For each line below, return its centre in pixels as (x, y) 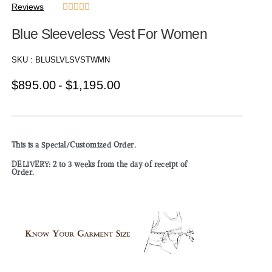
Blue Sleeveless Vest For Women (109, 34)
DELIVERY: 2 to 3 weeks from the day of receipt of (100, 165)
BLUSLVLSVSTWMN (73, 60)
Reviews (28, 7)
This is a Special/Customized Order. (75, 145)
